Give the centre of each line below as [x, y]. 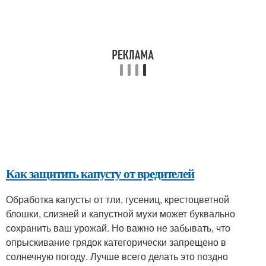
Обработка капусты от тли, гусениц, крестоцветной [118, 199]
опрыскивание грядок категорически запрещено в [116, 242]
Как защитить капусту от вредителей [100, 173]
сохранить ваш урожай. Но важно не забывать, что [118, 228]
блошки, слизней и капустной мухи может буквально [121, 213]
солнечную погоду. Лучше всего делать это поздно [117, 256]
